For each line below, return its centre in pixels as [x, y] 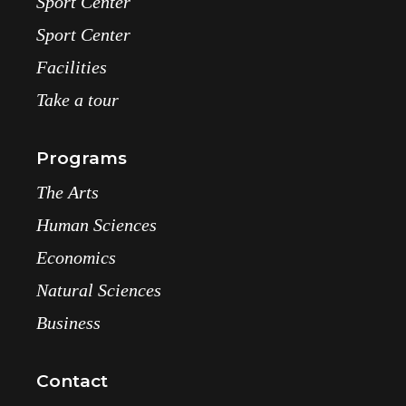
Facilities [72, 67]
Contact [72, 381]
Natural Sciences [99, 290]
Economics [77, 257]
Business [69, 322]
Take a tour [78, 99]
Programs [82, 158]
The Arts [68, 192]
